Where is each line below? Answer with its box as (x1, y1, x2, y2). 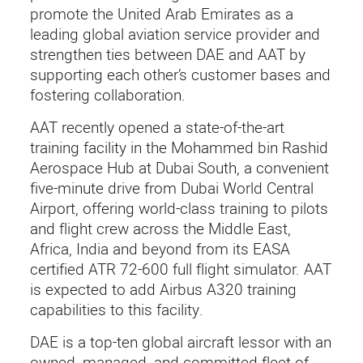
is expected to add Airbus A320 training (29, 278, 297, 300)
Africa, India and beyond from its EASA (29, 237, 290, 259)
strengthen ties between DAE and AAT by (29, 43, 305, 65)
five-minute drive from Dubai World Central (29, 177, 314, 199)
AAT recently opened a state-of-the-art (29, 116, 284, 138)
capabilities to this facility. (29, 298, 203, 320)
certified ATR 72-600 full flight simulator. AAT (29, 258, 331, 280)
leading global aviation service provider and (29, 23, 320, 45)
